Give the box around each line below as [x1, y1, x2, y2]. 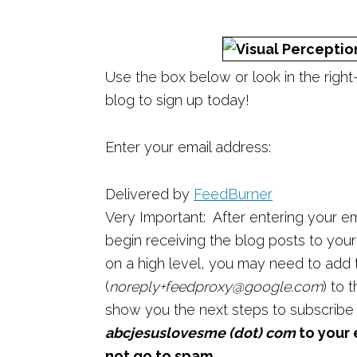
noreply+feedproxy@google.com [109, 278, 323, 296]
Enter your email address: [105, 139, 271, 156]
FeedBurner [194, 186, 273, 203]
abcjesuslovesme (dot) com [105, 324, 296, 342]
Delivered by [105, 186, 194, 203]
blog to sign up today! [105, 92, 249, 109]
